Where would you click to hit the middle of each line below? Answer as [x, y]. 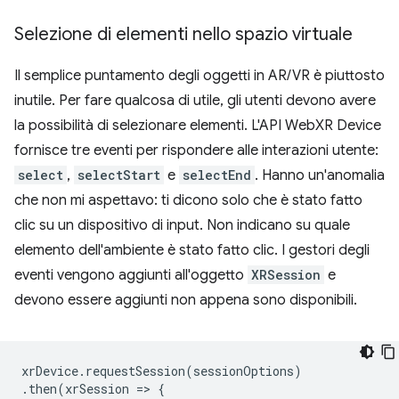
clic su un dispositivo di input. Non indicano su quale [182, 225]
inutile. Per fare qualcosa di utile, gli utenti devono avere [195, 101]
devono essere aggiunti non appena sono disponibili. [186, 300]
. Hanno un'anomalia [320, 175]
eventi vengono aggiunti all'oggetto [131, 275]
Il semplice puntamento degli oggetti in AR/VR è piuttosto [199, 76]
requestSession [135, 371]
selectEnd [217, 175]
